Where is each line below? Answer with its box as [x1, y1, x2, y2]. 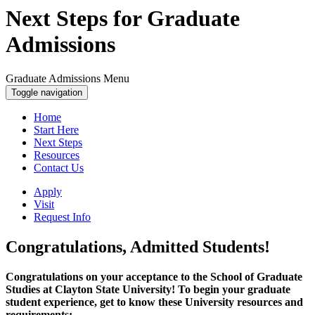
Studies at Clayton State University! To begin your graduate [6, 283, 290, 296]
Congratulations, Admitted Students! [6, 238, 270, 257]
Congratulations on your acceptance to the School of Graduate [6, 271, 302, 283]
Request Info [34, 211, 91, 224]
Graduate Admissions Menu [6, 72, 129, 85]
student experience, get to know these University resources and [6, 296, 303, 309]
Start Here [34, 124, 79, 136]
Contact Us [34, 162, 84, 174]
